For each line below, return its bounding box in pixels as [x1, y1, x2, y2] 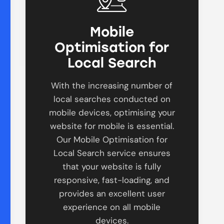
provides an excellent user [58, 187, 165, 199]
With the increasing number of [51, 79, 173, 91]
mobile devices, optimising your [48, 106, 175, 118]
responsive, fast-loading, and [54, 174, 170, 185]
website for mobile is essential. [49, 120, 174, 131]
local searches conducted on [53, 93, 170, 104]
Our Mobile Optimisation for [56, 133, 167, 145]
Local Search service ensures [53, 147, 170, 158]
